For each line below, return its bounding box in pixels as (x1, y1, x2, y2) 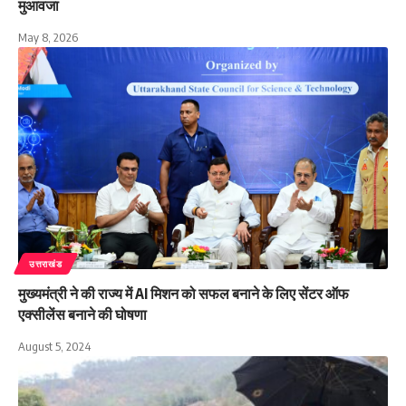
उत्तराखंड (29, 257, 63, 269)
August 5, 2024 (18, 338, 91, 353)
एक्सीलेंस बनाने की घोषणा (18, 304, 147, 324)
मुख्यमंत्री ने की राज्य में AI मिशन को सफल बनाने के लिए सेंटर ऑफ (18, 284, 349, 303)
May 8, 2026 (18, 29, 78, 44)
